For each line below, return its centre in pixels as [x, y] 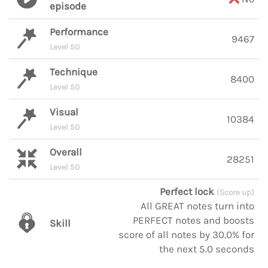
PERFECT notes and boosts [194, 220]
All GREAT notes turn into [197, 206]
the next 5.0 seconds [207, 249]
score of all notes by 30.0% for [186, 234]
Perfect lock [188, 191]
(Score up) [235, 192]
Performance [79, 32]
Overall [66, 152]
